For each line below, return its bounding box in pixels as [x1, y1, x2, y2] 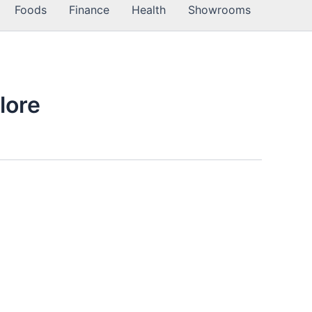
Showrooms [188, 3, 251, 17]
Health [132, 3, 166, 17]
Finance [69, 3, 109, 17]
